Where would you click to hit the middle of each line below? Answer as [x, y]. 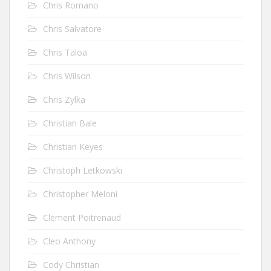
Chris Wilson [67, 76]
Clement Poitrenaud [82, 217]
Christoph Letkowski [83, 170]
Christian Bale [70, 123]
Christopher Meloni [80, 194]
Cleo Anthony [69, 241]
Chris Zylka [64, 100]
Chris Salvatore [72, 29]
